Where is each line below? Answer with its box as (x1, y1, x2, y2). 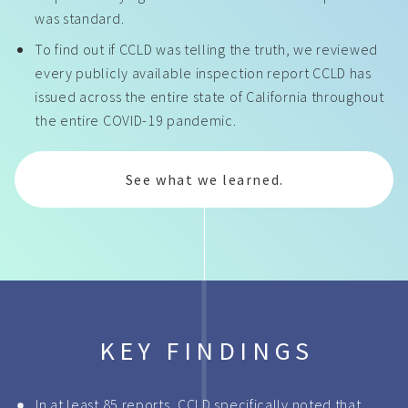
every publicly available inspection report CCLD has (35, 64, 372, 82)
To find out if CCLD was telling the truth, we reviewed (35, 40, 378, 58)
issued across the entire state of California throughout (35, 87, 384, 106)
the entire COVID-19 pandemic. (35, 111, 237, 129)
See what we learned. (125, 170, 284, 189)
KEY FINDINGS (98, 334, 314, 367)
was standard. (35, 9, 125, 27)
